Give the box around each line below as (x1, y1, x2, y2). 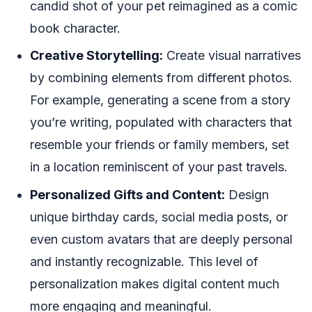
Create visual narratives (163, 48, 301, 63)
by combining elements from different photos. (30, 70, 292, 86)
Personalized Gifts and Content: (30, 187, 225, 202)
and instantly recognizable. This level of (30, 253, 258, 269)
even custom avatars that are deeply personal (30, 231, 292, 247)
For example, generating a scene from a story (30, 93, 290, 108)
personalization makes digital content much (30, 276, 279, 291)
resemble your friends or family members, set (30, 137, 289, 153)
